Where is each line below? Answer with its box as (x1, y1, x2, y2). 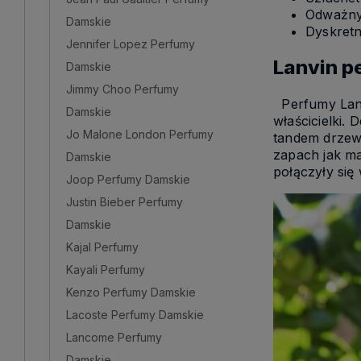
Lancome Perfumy (66, 330, 162, 344)
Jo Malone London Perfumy (66, 127, 214, 141)
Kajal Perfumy (66, 239, 139, 254)
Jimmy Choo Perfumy (66, 81, 179, 96)
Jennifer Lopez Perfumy (66, 36, 195, 51)
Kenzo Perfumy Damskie (66, 284, 196, 299)
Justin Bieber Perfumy (66, 194, 183, 209)
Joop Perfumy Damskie (66, 172, 190, 186)
